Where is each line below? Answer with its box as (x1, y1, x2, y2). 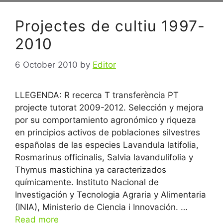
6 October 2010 (15, 59, 78, 70)
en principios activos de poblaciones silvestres (15, 127, 200, 137)
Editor (93, 59, 116, 70)
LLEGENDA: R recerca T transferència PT (15, 90, 179, 100)
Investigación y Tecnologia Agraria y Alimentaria (15, 189, 206, 200)
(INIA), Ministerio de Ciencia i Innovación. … (15, 202, 188, 212)
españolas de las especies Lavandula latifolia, (15, 139, 199, 150)
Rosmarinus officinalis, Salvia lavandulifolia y (15, 152, 193, 162)
